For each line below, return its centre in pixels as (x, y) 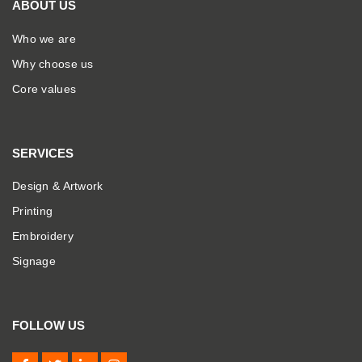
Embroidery (43, 236)
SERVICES (43, 153)
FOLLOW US (48, 326)
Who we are (44, 38)
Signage (34, 261)
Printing (33, 211)
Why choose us (53, 63)
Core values (44, 88)
